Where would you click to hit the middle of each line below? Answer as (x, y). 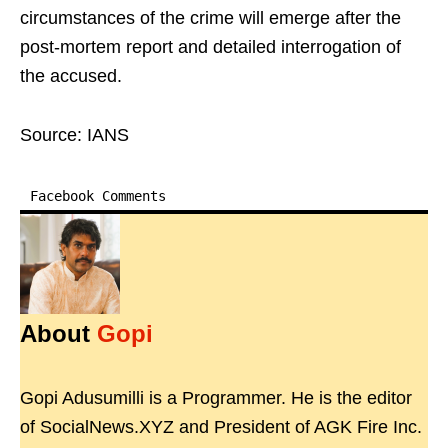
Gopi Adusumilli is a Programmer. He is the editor (216, 398)
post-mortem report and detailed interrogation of (210, 47)
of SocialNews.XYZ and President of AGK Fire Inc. (221, 427)
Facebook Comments (98, 196)
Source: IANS (74, 135)
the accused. (71, 76)
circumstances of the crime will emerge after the (210, 18)
